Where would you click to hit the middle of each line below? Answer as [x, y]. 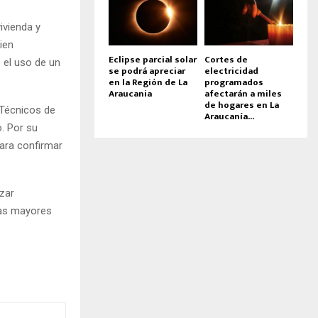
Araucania [130, 93]
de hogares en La [242, 105]
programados [234, 82]
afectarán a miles [243, 93]
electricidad [231, 71]
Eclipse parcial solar [153, 59]
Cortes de [226, 59]
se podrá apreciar [147, 71]
